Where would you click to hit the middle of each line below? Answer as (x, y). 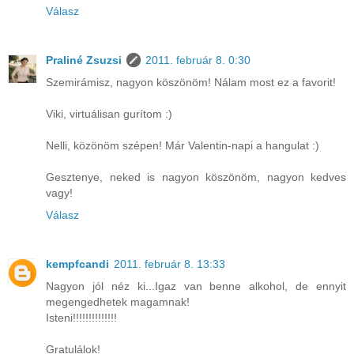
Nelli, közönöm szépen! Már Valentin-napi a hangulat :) (183, 146)
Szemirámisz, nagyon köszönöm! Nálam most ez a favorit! (191, 83)
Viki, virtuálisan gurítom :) (109, 114)
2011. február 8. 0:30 (198, 60)
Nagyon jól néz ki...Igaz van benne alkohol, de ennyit (196, 286)
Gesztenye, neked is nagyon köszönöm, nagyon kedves (196, 177)
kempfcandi (77, 264)
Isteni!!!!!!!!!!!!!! (81, 318)
